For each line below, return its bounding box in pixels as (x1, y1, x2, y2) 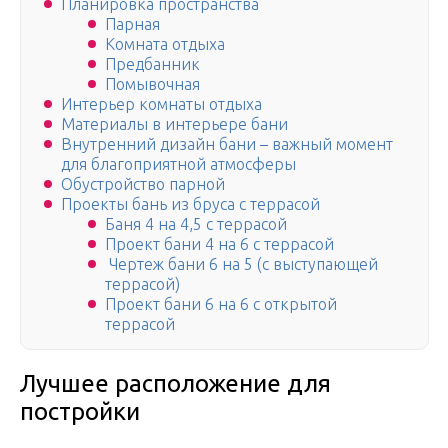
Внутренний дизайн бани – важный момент (61, 135, 393, 154)
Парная (105, 15, 160, 34)
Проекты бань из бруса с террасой (61, 195, 320, 214)
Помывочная (105, 75, 200, 94)
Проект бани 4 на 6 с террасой (105, 235, 334, 254)
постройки (20, 398, 140, 426)
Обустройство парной (61, 175, 225, 194)
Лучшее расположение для (20, 370, 331, 398)
